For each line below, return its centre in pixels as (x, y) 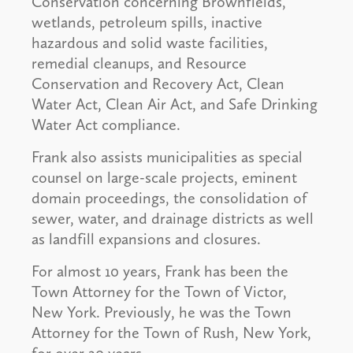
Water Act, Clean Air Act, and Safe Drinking (175, 104)
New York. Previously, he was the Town (162, 312)
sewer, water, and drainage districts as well (173, 219)
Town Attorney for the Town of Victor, (159, 292)
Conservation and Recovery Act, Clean (158, 84)
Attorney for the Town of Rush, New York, (171, 333)
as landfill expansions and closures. (146, 239)
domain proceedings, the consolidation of (169, 198)
